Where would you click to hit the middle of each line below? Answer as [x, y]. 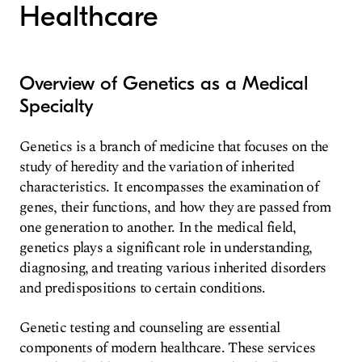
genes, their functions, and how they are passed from [175, 207]
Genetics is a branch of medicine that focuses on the [174, 147]
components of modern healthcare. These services [168, 348]
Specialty [57, 106]
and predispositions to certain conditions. [143, 288]
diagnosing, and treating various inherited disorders [173, 268]
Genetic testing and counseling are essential [150, 328]
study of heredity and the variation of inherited [157, 167]
